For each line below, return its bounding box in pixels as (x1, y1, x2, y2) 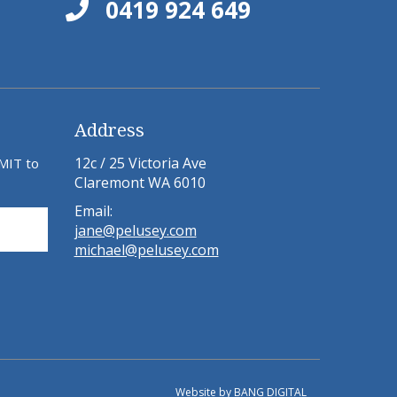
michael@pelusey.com (74, 240, 219, 261)
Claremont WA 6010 (74, 173, 206, 193)
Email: (74, 201, 113, 222)
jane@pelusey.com (74, 221, 197, 241)
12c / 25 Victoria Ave (74, 153, 206, 174)
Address (74, 118, 144, 143)
